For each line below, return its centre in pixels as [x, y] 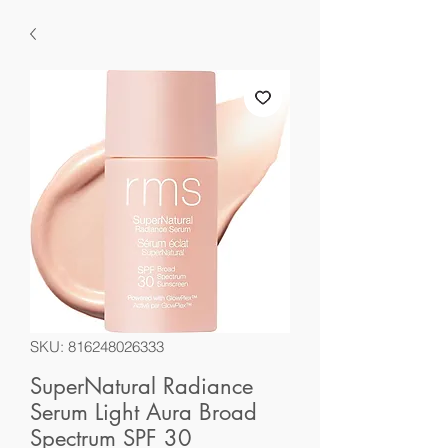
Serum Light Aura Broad [143, 412]
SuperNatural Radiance [141, 386]
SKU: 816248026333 [97, 346]
